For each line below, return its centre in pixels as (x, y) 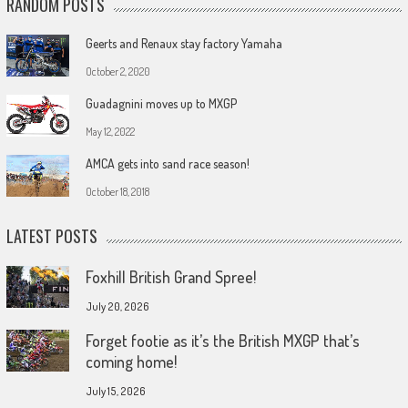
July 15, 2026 (115, 391)
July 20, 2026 (117, 306)
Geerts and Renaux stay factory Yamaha (184, 43)
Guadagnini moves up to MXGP (161, 103)
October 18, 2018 (117, 191)
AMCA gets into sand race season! (167, 163)
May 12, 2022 (110, 131)
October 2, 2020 (117, 71)
